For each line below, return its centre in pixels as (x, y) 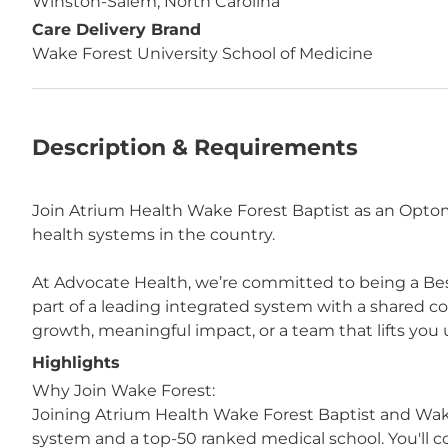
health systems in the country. (153, 234)
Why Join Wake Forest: (123, 390)
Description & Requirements (195, 147)
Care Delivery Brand (116, 29)
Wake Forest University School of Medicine (202, 53)
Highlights (76, 362)
